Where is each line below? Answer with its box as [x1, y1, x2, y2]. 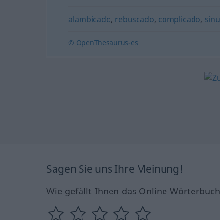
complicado [158, 14, 201, 25]
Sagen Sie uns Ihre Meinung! [46, 162, 183, 176]
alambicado [68, 14, 111, 25]
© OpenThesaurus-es [68, 38, 138, 47]
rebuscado [115, 14, 154, 25]
